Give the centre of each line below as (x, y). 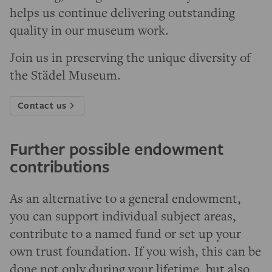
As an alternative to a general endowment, (125, 198)
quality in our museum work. (89, 30)
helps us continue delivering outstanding (122, 12)
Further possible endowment (117, 149)
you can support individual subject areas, (123, 216)
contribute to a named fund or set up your (125, 233)
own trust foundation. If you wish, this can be (135, 251)
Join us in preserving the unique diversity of (130, 57)
